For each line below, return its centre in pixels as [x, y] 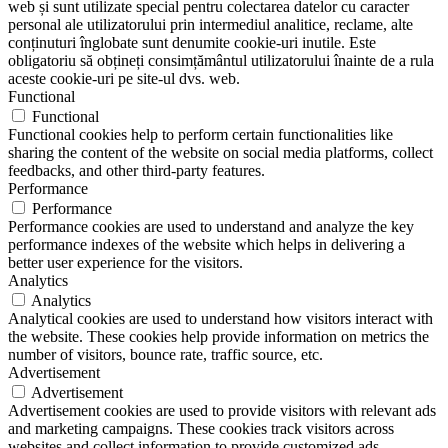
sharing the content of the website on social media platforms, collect [220, 152]
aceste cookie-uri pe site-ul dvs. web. [124, 78]
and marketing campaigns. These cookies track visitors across [201, 428]
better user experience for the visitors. [125, 262]
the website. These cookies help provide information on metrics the [218, 336]
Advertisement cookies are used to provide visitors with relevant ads [222, 410]
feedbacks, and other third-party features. [136, 170]
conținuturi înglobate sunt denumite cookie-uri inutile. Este [192, 42]
